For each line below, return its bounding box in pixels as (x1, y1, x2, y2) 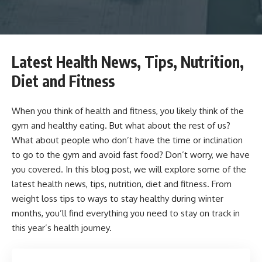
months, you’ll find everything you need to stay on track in (12, 208, 240, 219)
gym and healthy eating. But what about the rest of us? (12, 120, 230, 132)
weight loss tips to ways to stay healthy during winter (12, 193, 223, 205)
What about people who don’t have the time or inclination (12, 135, 243, 146)
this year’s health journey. (12, 222, 112, 234)
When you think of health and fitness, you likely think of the (12, 105, 244, 117)
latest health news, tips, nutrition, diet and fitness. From (12, 178, 232, 190)
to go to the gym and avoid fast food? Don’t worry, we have (12, 149, 250, 161)
